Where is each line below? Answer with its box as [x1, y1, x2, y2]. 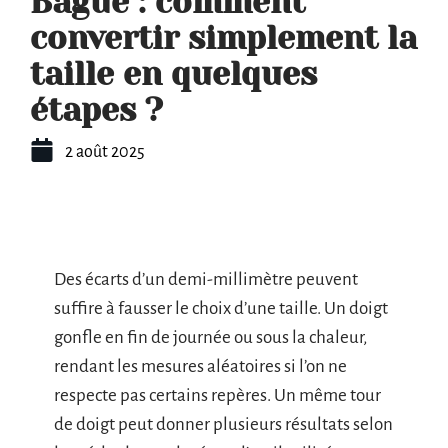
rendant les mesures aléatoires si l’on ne [54, 357, 347, 376]
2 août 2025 [65, 143, 145, 161]
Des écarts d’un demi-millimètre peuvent [54, 270, 358, 289]
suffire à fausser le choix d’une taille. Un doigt [54, 299, 388, 318]
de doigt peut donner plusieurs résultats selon [54, 415, 393, 434]
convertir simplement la [30, 20, 417, 57]
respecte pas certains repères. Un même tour [54, 386, 381, 405]
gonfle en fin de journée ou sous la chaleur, [54, 328, 367, 347]
